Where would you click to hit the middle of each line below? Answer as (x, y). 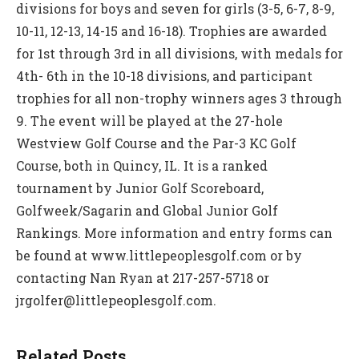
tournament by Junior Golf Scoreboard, (140, 188)
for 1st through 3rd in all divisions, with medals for (179, 54)
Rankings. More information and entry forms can (174, 233)
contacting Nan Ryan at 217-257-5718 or (143, 278)
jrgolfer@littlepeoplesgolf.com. (116, 301)
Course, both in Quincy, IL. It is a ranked (142, 166)
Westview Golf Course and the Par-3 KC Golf (156, 143)
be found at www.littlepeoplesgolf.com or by (159, 256)
